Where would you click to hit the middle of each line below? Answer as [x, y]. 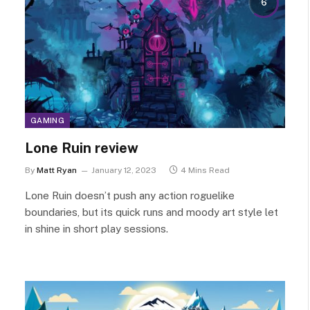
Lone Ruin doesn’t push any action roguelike [130, 195]
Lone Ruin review [82, 148]
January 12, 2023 [124, 170]
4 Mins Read [205, 170]
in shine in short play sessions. [97, 228]
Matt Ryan [57, 170]
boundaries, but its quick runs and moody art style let [152, 212]
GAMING [47, 120]
